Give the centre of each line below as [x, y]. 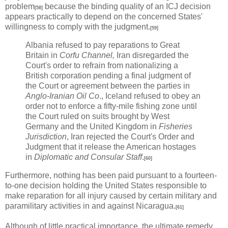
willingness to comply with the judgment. [78, 27]
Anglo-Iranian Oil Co [62, 96]
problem [20, 7]
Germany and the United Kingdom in [92, 127]
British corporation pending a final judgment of [108, 76]
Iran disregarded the [152, 55]
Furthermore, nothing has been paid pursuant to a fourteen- [111, 175]
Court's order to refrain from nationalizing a [102, 66]
